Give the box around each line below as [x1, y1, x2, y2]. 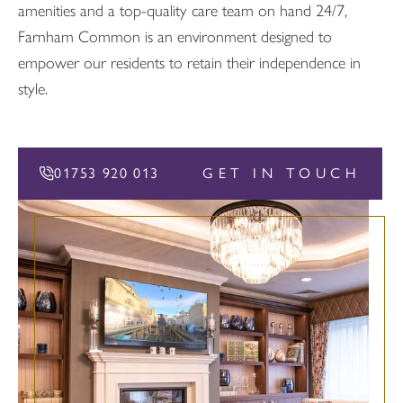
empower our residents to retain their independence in [18, 52, 361, 73]
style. [18, 78, 48, 99]
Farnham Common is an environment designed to [18, 26, 332, 47]
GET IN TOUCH [201, 165, 361, 183]
